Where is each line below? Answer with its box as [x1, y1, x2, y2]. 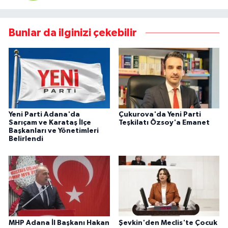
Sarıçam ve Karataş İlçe [9, 119, 91, 126]
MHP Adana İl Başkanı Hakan [9, 219, 109, 226]
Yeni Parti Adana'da [9, 110, 80, 118]
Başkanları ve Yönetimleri [9, 127, 99, 134]
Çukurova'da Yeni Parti [118, 110, 201, 118]
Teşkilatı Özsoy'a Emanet [118, 119, 210, 126]
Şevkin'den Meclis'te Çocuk [118, 219, 217, 226]
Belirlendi [9, 135, 43, 142]
